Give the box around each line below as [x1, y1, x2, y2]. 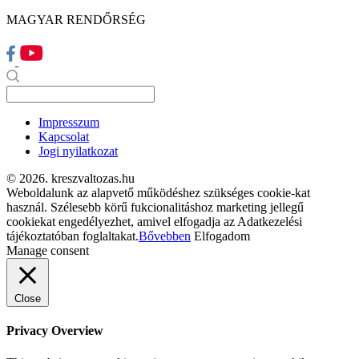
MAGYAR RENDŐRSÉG [6, 13, 146, 27]
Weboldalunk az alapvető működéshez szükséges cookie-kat [6, 186, 310, 200]
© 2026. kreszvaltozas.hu [6, 171, 135, 186]
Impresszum [38, 115, 99, 130]
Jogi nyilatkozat [38, 144, 118, 159]
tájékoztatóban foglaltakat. [6, 229, 139, 244]
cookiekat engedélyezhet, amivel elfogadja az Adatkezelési [6, 215, 302, 229]
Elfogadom [194, 229, 250, 244]
